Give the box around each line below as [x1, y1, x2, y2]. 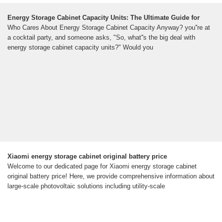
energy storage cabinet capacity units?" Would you [7, 44, 153, 52]
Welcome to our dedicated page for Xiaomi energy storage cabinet [7, 163, 197, 170]
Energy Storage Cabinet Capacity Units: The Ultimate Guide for [7, 14, 200, 22]
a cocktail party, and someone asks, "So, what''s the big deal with [7, 34, 195, 42]
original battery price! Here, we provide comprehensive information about [7, 172, 215, 180]
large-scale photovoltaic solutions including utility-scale [7, 182, 165, 190]
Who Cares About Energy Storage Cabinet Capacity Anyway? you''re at [7, 24, 210, 32]
